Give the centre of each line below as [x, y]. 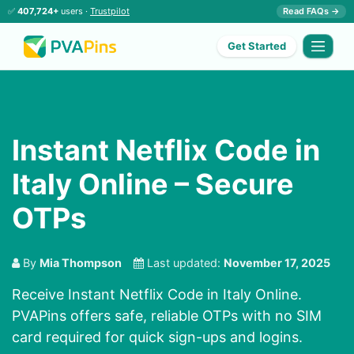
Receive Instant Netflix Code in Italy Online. [157, 295]
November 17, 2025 [277, 263]
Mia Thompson [81, 263]
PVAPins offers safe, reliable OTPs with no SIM [167, 316]
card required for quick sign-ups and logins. [157, 337]
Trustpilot [110, 11]
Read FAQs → [311, 11]
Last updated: [184, 263]
